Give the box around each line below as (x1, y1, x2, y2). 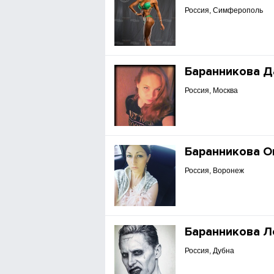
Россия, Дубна (185, 246, 235, 255)
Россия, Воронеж (185, 166, 245, 175)
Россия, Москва (185, 86, 239, 95)
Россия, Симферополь (185, 6, 264, 15)
